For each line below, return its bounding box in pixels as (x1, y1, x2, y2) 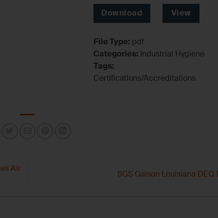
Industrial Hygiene (140, 49, 204, 59)
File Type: (93, 36, 132, 47)
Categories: (93, 49, 140, 59)
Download (101, 8, 143, 18)
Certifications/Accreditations (93, 73, 196, 84)
